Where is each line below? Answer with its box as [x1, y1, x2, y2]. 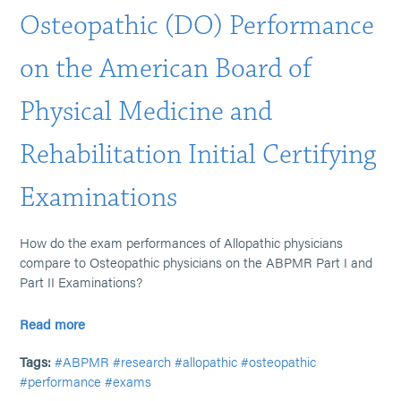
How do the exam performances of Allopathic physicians [20, 233, 344, 252]
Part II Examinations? [20, 272, 143, 291]
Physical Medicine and [20, 94, 273, 129]
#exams [105, 371, 152, 390]
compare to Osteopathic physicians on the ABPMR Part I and [20, 252, 373, 271]
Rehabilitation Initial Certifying [20, 137, 377, 172]
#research [113, 352, 172, 371]
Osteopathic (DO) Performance [20, 8, 375, 43]
